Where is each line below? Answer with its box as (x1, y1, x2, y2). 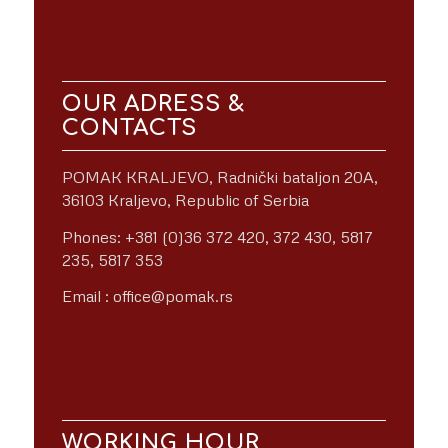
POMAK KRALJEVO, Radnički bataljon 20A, (62, 166, 379, 187)
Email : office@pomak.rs (62, 286, 234, 307)
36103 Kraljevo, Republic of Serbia (62, 189, 310, 210)
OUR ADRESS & (62, 91, 246, 116)
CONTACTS (62, 115, 198, 140)
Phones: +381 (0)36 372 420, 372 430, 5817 (62, 226, 374, 247)
